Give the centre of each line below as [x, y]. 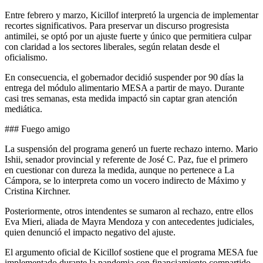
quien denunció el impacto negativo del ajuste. [90, 232]
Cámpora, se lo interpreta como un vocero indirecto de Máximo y [125, 180]
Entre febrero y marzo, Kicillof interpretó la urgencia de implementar [131, 15]
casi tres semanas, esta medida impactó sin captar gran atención [121, 98]
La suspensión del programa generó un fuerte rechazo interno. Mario [131, 149]
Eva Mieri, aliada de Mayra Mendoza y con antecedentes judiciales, [129, 221]
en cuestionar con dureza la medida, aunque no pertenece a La [119, 170]
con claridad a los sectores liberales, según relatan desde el [112, 46]
